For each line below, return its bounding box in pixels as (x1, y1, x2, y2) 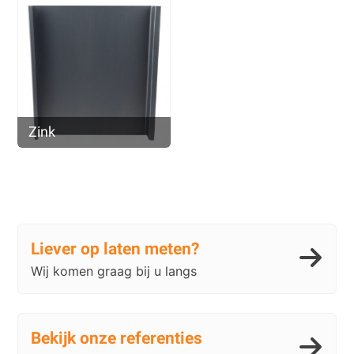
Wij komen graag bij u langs (31, 262, 198, 279)
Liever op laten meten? (31, 239, 200, 258)
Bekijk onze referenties (31, 328, 203, 348)
